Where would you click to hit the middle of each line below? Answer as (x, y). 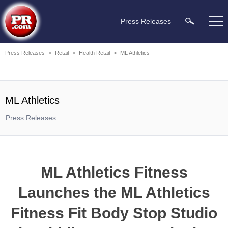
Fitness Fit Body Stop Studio (114, 213)
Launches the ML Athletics (114, 193)
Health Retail (94, 53)
